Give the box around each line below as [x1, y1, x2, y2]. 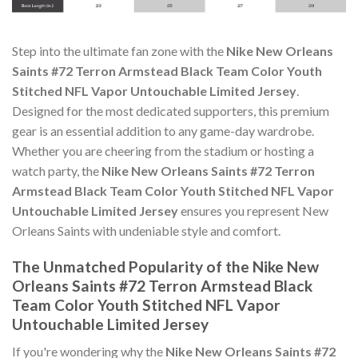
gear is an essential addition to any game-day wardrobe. [12, 123, 314, 139]
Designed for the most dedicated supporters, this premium [12, 103, 329, 119]
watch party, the [12, 163, 101, 179]
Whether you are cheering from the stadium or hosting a [12, 143, 314, 159]
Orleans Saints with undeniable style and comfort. [12, 223, 280, 239]
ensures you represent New [178, 203, 328, 219]
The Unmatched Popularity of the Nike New [12, 257, 319, 276]
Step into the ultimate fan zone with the [12, 43, 226, 59]
